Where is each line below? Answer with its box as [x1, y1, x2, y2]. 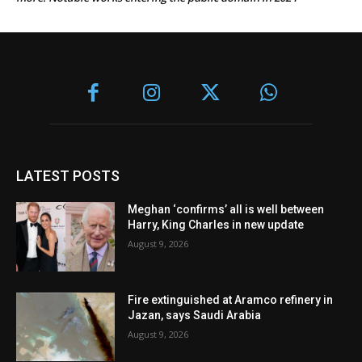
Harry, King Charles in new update [128, 217, 305, 231]
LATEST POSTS [16, 166, 120, 184]
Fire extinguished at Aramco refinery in [128, 293, 334, 306]
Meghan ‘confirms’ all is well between [128, 202, 325, 216]
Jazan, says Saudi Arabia [128, 308, 262, 322]
